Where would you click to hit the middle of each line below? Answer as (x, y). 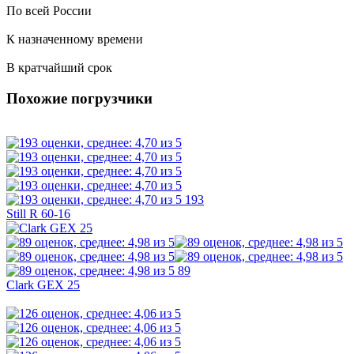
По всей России (49, 10)
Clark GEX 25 (43, 285)
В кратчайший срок (59, 67)
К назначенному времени (75, 39)
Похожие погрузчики (79, 98)
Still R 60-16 (38, 214)
